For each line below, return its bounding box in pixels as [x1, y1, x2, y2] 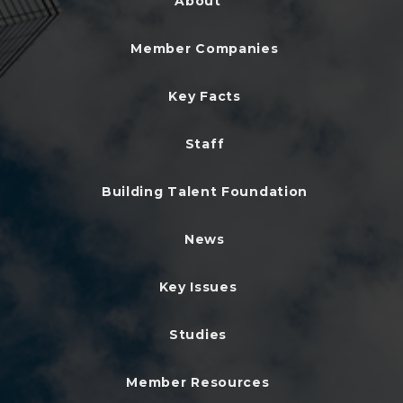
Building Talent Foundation [101, 183, 309, 200]
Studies [169, 326, 227, 343]
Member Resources [126, 373, 270, 390]
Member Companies [130, 40, 279, 57]
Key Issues [158, 278, 237, 295]
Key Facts [168, 87, 241, 104]
